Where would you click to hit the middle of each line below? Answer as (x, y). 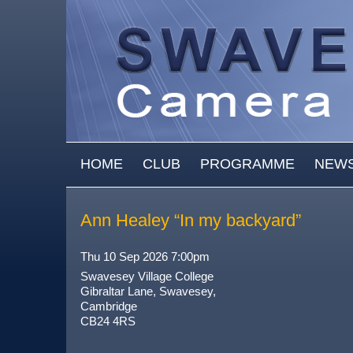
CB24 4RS (108, 321)
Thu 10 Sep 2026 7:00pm (145, 256)
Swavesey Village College (147, 276)
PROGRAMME (247, 164)
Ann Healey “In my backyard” (191, 220)
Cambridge (109, 306)
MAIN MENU (107, 162)
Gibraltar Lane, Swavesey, (148, 291)
